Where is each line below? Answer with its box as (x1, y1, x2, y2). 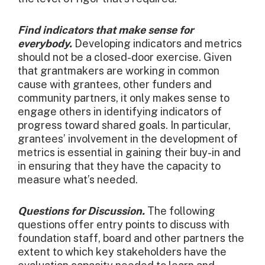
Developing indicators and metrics (72, 37, 242, 50)
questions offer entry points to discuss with (18, 218, 230, 231)
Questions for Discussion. (18, 205, 145, 218)
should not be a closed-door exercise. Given (18, 51, 232, 64)
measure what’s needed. (18, 173, 138, 186)
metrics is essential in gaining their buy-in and (18, 146, 241, 159)
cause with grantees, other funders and (18, 78, 212, 91)
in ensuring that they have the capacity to (18, 160, 221, 173)
